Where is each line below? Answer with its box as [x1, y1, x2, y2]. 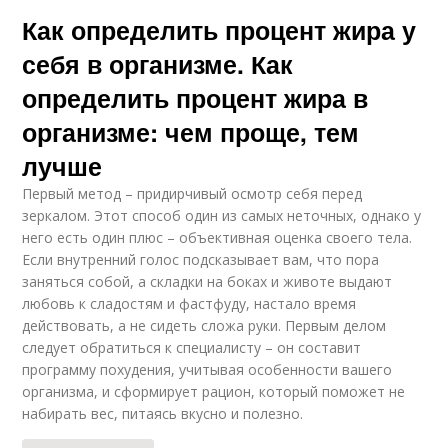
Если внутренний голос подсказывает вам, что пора [22, 250, 380, 270]
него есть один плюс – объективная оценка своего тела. [22, 228, 413, 248]
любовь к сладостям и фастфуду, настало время [22, 294, 357, 314]
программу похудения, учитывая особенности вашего [22, 360, 393, 380]
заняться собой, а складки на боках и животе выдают [22, 272, 393, 292]
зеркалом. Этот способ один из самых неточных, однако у [22, 206, 422, 226]
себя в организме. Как [22, 46, 294, 83]
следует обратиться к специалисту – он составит [22, 338, 362, 358]
